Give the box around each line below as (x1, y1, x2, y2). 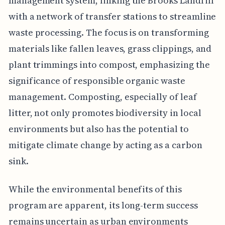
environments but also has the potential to (8, 122, 189, 135)
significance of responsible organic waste (8, 74, 185, 87)
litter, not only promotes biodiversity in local (8, 106, 201, 119)
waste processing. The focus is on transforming (8, 26, 209, 39)
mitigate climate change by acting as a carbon (8, 138, 202, 151)
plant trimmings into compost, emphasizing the (8, 58, 210, 71)
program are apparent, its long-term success (8, 198, 198, 211)
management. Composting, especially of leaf (8, 90, 197, 103)
